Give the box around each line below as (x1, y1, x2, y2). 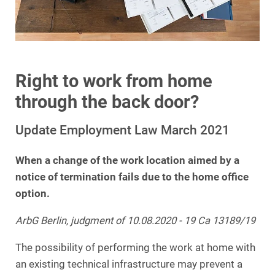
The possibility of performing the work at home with (15, 242, 255, 254)
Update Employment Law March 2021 (15, 122, 230, 137)
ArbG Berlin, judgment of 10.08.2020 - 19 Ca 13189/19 (15, 214, 255, 227)
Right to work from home (15, 70, 212, 91)
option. (15, 187, 50, 199)
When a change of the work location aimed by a (15, 154, 239, 166)
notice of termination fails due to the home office (15, 171, 249, 183)
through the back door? (15, 91, 199, 112)
